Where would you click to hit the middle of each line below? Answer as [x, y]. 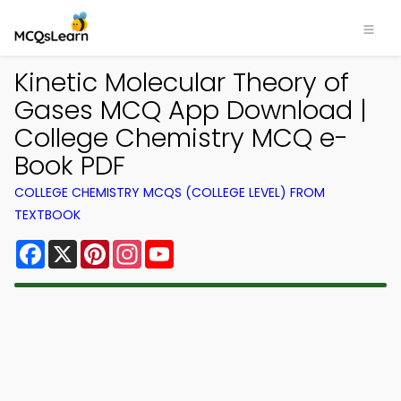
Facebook [80, 247]
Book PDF [70, 166]
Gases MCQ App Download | [191, 110]
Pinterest [141, 247]
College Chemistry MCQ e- [181, 138]
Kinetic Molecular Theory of [182, 82]
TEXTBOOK [47, 215]
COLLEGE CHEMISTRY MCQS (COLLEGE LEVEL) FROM [170, 192]
